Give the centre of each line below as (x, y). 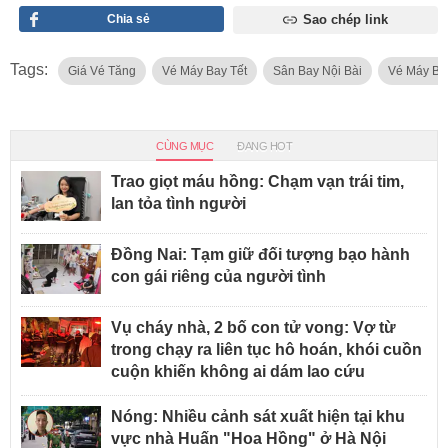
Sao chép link (345, 20)
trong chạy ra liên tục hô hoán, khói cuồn (266, 350)
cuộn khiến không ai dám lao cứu (238, 372)
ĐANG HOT (264, 146)
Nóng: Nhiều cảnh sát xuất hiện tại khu (258, 417)
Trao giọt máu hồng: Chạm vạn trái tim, (257, 182)
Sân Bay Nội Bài (317, 71)
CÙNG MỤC (184, 146)
